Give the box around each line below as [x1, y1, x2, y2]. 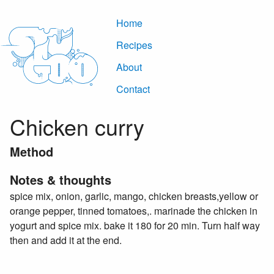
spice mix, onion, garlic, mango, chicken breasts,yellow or [10, 189, 258, 203]
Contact [116, 82, 150, 96]
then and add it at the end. [10, 233, 122, 247]
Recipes [116, 38, 152, 52]
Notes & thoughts [10, 171, 111, 188]
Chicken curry [10, 111, 144, 142]
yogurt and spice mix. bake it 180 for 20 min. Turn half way [10, 218, 260, 232]
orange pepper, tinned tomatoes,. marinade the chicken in [10, 204, 257, 218]
